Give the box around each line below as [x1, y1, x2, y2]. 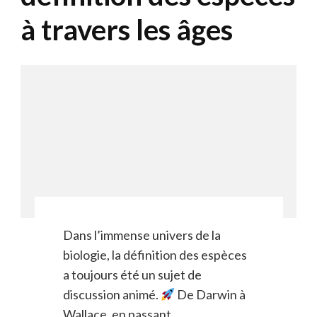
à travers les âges [21, 12, 233, 47]
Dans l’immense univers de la [62, 227, 221, 243]
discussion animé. [62, 287, 161, 303]
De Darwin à [175, 287, 246, 303]
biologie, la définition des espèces [62, 247, 247, 263]
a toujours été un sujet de [62, 267, 202, 283]
